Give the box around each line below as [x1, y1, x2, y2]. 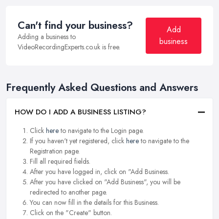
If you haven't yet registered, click [30, 136, 126, 146]
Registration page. [30, 146, 80, 156]
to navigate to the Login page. [59, 126, 144, 136]
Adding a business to [18, 32, 76, 42]
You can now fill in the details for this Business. [30, 197, 159, 208]
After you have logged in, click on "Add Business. [30, 167, 169, 177]
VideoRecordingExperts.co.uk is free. [18, 42, 120, 52]
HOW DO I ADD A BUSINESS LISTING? [15, 107, 146, 118]
